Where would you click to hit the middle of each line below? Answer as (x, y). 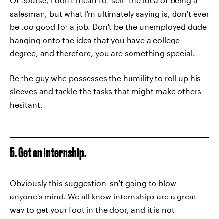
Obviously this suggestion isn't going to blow (93, 183)
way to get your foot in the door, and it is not (92, 209)
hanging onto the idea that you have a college (95, 40)
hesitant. (26, 104)
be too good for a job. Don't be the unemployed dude (108, 27)
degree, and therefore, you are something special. (102, 53)
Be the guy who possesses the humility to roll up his (105, 78)
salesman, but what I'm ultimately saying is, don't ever (109, 13)
